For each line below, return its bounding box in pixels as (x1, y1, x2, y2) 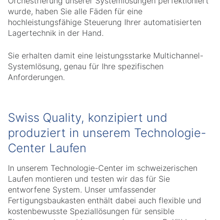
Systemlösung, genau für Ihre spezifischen (8, 61, 164, 72)
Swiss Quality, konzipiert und (8, 110, 167, 125)
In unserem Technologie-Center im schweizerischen (8, 163, 197, 173)
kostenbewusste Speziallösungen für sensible (8, 206, 174, 217)
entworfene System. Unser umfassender (8, 185, 156, 195)
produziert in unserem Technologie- (8, 126, 206, 140)
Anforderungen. (8, 72, 67, 82)
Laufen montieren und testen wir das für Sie (8, 174, 170, 184)
